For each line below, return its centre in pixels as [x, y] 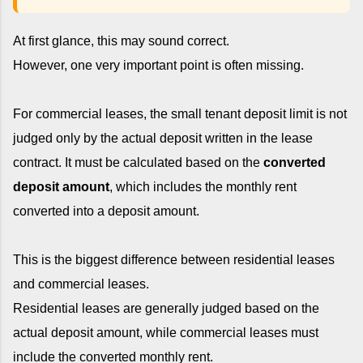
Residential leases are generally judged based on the [166, 308]
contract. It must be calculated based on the [138, 162]
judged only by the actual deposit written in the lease [163, 138]
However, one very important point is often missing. [158, 65]
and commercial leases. [81, 284]
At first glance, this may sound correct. [121, 41]
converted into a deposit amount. [106, 211]
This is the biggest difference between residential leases [174, 259]
